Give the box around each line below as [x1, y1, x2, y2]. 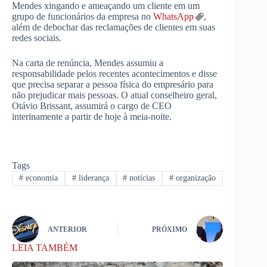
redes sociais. [12, 33, 61, 44]
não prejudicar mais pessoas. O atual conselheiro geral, [12, 90, 217, 101]
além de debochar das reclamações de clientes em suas [12, 22, 215, 33]
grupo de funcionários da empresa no [12, 11, 153, 22]
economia [23, 173, 58, 183]
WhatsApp [153, 11, 194, 22]
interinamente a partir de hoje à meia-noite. [12, 111, 172, 122]
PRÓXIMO [152, 225, 188, 234]
